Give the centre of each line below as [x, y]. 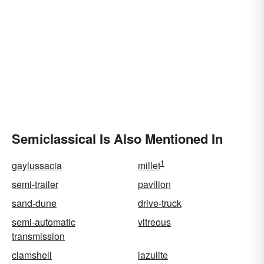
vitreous [154, 222]
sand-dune [34, 203]
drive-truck [160, 203]
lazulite [153, 255]
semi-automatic [44, 222]
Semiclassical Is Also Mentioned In [117, 138]
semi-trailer [35, 184]
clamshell [32, 255]
